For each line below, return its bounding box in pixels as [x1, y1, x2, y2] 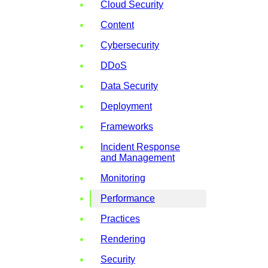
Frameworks [100, 121, 153, 132]
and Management [100, 153, 175, 163]
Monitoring [100, 173, 145, 184]
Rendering [100, 234, 145, 245]
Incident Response [100, 142, 180, 153]
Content [100, 20, 134, 31]
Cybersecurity [100, 40, 159, 51]
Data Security [100, 81, 158, 92]
